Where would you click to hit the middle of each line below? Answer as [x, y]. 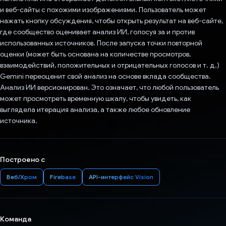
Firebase [63, 177]
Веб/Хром [22, 177]
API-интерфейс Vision [121, 177]
